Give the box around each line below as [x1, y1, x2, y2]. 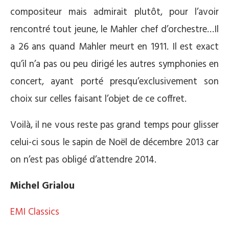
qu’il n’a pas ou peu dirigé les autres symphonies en [10, 57, 219, 72]
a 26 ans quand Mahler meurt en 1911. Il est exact [10, 39, 219, 55]
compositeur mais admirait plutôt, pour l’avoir [10, 5, 219, 20]
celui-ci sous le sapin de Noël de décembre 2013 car [10, 135, 219, 150]
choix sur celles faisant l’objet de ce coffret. [10, 91, 187, 107]
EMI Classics [10, 204, 59, 220]
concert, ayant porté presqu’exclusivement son [10, 74, 219, 89]
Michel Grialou [10, 178, 75, 194]
